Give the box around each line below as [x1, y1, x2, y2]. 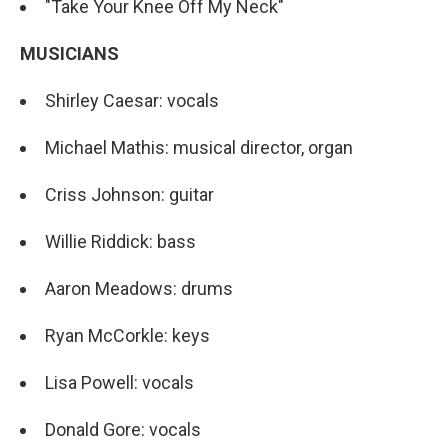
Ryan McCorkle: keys [45, 325, 210, 346]
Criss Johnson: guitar [45, 184, 214, 205]
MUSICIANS [20, 43, 119, 64]
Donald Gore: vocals [45, 419, 201, 440]
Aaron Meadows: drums [45, 278, 233, 299]
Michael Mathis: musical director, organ [45, 137, 353, 158]
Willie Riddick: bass [45, 231, 200, 252]
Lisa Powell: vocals [45, 372, 194, 393]
